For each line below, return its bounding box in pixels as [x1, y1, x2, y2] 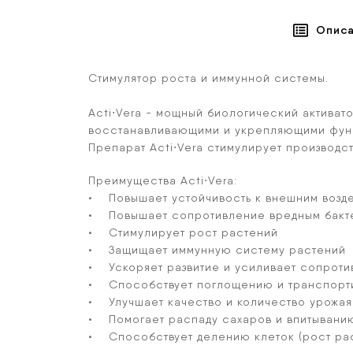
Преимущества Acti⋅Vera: [88, 174, 237, 188]
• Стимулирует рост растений [88, 226, 278, 240]
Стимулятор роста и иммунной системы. [88, 72, 329, 85]
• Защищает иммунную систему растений [88, 243, 346, 257]
